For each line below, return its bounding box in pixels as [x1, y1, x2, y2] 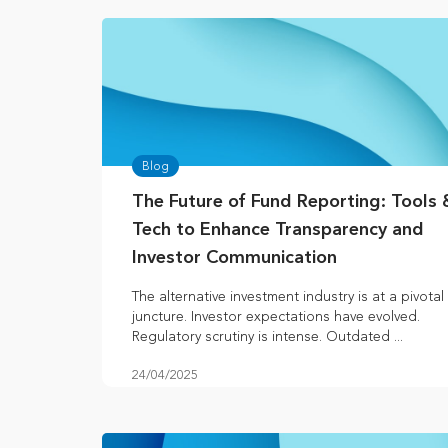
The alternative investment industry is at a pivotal [132, 288, 444, 306]
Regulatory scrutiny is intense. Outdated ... [132, 328, 403, 346]
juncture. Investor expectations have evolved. [132, 308, 420, 326]
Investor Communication [132, 249, 337, 268]
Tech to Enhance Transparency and [132, 221, 424, 240]
